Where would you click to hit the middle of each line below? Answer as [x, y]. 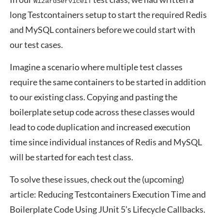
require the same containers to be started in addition [108, 82]
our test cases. [36, 45]
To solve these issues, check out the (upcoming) [97, 179]
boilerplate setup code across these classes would [102, 112]
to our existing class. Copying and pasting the [93, 97]
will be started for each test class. [71, 157]
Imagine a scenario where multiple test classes [96, 67]
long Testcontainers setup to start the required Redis [108, 15]
